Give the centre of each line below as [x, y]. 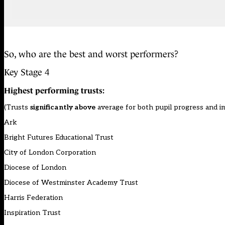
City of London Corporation [50, 153]
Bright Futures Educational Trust [59, 138]
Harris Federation [33, 198]
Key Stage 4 [27, 73]
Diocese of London [35, 168]
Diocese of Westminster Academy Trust [71, 183]
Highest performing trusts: [54, 91]
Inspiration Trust [32, 213]
